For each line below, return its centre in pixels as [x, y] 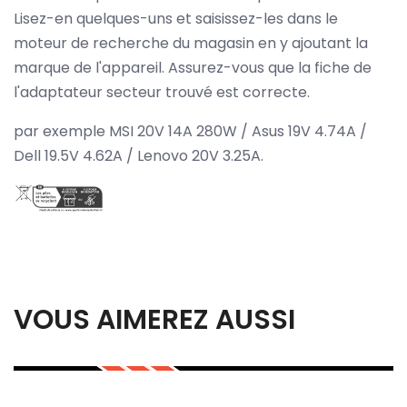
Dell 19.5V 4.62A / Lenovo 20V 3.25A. [139, 155]
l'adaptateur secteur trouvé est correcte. [162, 92]
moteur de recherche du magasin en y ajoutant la [191, 43]
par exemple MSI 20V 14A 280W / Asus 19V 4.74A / [190, 131]
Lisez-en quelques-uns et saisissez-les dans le [176, 18]
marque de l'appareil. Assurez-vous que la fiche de [193, 67]
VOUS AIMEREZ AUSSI [154, 320]
